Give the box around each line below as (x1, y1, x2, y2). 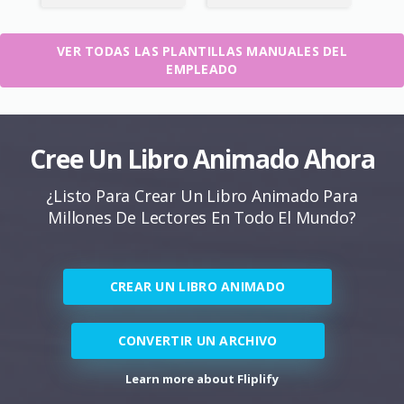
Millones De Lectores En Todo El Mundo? (48, 206, 356, 228)
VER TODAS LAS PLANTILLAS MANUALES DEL (56, 41, 348, 60)
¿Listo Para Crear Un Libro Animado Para (46, 184, 358, 207)
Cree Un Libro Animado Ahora (29, 141, 375, 176)
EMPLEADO (166, 60, 238, 78)
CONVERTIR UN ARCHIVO (117, 331, 278, 349)
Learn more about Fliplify (125, 370, 279, 387)
